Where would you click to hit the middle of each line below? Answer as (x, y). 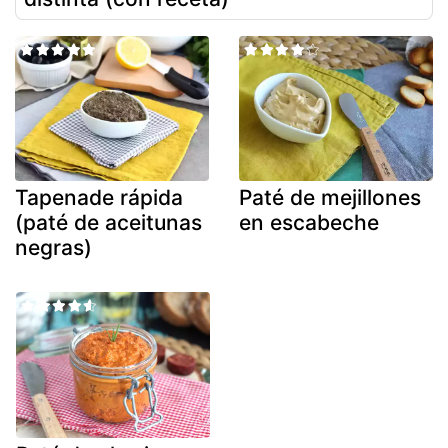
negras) (53, 248)
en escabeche (309, 223)
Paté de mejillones (330, 198)
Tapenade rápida (99, 198)
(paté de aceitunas (108, 223)
